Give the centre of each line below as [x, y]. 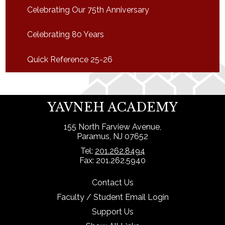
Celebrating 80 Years [65, 35]
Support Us [113, 212]
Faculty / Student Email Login [113, 197]
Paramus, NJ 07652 [113, 137]
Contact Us [113, 183]
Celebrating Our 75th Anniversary [88, 10]
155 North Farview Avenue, [113, 127]
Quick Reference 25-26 [70, 59]
